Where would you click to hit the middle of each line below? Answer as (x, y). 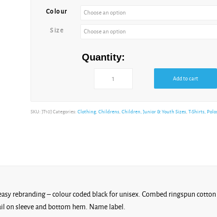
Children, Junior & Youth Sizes (154, 111)
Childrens (108, 111)
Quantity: (103, 57)
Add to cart (186, 78)
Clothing (86, 111)
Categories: (65, 111)
